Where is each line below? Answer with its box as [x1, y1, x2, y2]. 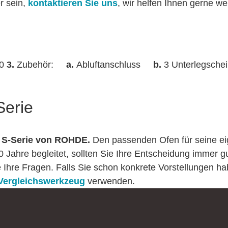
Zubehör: [14, 59, 56, 70]
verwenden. [85, 176, 135, 186]
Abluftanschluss [76, 59, 143, 70]
